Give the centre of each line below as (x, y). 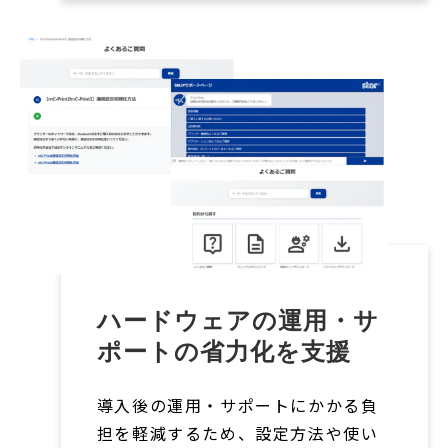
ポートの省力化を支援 (223, 352)
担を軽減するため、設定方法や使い (237, 433)
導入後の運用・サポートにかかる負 (237, 405)
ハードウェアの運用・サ (237, 321)
